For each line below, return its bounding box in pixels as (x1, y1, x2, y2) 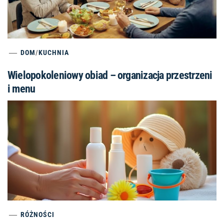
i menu (7, 82, 35, 95)
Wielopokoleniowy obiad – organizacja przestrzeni (7, 68, 212, 81)
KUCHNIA (38, 48, 69, 56)
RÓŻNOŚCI (20, 210, 55, 218)
